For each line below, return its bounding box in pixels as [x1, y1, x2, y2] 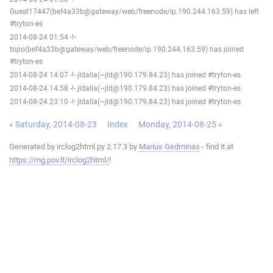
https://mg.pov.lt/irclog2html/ [9, 155, 109, 165]
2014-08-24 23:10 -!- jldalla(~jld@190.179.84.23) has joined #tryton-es [10, 97, 241, 106]
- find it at [200, 141, 233, 151]
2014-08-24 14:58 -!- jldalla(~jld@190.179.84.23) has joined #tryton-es [10, 83, 241, 93]
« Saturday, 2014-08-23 [9, 119, 97, 129]
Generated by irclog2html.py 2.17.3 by [9, 141, 139, 151]
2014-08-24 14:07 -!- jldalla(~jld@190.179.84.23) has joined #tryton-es [10, 70, 241, 79]
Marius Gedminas [139, 141, 200, 151]
